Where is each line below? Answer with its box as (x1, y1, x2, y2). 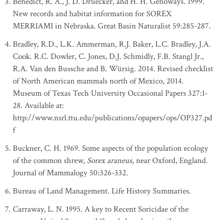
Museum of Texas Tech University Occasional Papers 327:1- (13, 88, 208, 99)
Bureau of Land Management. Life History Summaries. (13, 186, 191, 196)
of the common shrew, (13, 155, 87, 166)
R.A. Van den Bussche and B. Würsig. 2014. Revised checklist (13, 63, 213, 74)
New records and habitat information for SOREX (13, 8, 171, 19)
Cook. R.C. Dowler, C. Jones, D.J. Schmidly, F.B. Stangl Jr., (13, 51, 204, 62)
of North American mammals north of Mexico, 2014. (13, 76, 184, 86)
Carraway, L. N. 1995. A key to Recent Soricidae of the (13, 204, 189, 215)
